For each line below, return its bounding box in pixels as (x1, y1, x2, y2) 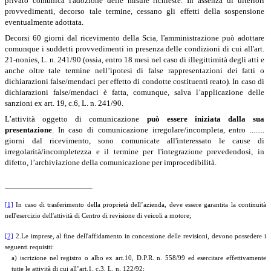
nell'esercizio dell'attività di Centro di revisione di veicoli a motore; (5, 212, 191, 219)
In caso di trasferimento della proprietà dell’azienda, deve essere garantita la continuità (13, 201, 266, 208)
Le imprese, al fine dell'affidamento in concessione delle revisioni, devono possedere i (21, 232, 266, 240)
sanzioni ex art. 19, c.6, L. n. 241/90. (5, 98, 123, 108)
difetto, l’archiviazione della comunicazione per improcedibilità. (5, 157, 217, 167)
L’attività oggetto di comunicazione (5, 114, 147, 123)
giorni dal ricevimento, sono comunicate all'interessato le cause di (5, 135, 264, 145)
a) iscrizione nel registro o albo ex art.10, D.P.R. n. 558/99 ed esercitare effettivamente (11, 254, 266, 261)
